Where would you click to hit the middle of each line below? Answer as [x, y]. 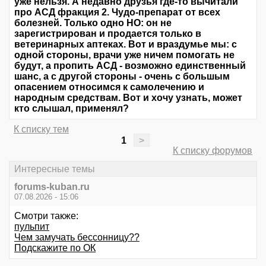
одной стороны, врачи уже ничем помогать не [124, 55]
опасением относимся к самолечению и [109, 87]
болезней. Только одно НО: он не [93, 23]
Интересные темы [55, 169]
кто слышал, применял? [72, 109]
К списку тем [41, 129]
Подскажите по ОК [55, 248]
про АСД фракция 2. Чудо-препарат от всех [117, 12]
